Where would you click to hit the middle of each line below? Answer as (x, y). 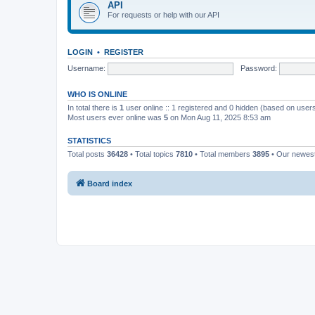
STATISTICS (89, 141)
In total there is (94, 108)
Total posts (87, 154)
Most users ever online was (116, 117)
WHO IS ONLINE (97, 94)
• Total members (223, 154)
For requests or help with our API (163, 15)
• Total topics (152, 154)
